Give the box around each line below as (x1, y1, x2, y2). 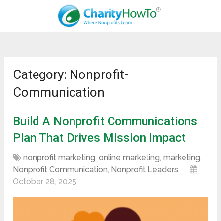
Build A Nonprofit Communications (13, 114, 198, 129)
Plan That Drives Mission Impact (13, 131, 186, 145)
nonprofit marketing (23, 153, 96, 163)
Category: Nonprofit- (13, 67, 129, 82)
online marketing (99, 153, 160, 163)
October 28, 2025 (13, 177, 77, 186)
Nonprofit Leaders (111, 165, 179, 175)
